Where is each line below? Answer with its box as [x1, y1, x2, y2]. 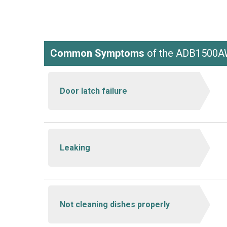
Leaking [59, 142, 90, 153]
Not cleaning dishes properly [59, 199, 170, 209]
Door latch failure [59, 86, 127, 96]
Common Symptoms [50, 47, 144, 59]
